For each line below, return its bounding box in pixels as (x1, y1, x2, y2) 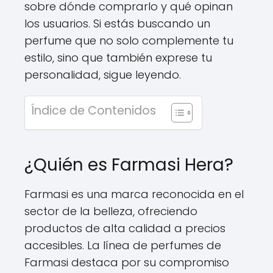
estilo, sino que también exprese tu (24, 49, 212, 65)
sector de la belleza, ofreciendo (24, 203, 197, 219)
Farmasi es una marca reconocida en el (24, 186, 244, 202)
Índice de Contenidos (31, 102, 156, 119)
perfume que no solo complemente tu (24, 32, 233, 48)
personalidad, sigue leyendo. (24, 66, 181, 82)
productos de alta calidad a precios (24, 220, 225, 236)
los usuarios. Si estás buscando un (24, 15, 210, 31)
